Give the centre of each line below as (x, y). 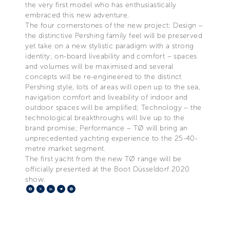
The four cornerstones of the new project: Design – (114, 25)
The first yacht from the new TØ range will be (103, 159)
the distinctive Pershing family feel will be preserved (114, 35)
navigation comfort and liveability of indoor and (107, 97)
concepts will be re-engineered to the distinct (103, 76)
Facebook (53, 188)
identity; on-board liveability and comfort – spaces (111, 56)
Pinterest (91, 188)
